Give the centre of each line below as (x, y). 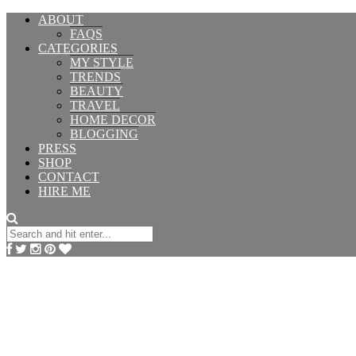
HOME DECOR (113, 120)
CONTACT (69, 177)
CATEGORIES (78, 48)
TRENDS (95, 77)
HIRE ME (64, 191)
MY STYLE (102, 62)
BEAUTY (97, 91)
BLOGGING (104, 134)
